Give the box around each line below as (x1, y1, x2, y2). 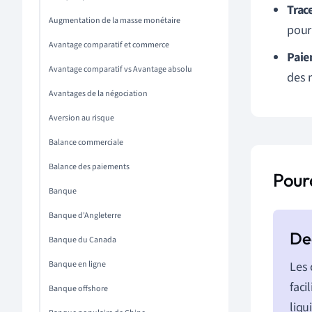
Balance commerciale (49, 136, 123, 148)
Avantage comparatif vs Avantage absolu (49, 63, 192, 75)
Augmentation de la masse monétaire (49, 15, 180, 26)
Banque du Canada (49, 234, 116, 246)
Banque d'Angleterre (49, 210, 121, 221)
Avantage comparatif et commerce (49, 39, 169, 51)
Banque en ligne (49, 258, 106, 270)
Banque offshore (49, 283, 108, 295)
